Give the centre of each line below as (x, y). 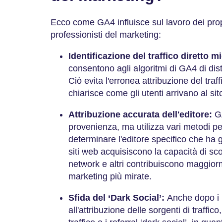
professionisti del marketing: (106, 34)
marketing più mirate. (112, 176)
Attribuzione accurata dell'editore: (141, 114)
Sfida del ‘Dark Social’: (118, 197)
